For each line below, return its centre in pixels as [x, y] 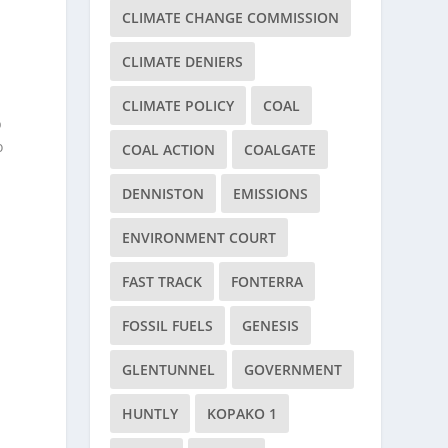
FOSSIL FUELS [168, 325]
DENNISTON [163, 193]
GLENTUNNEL [169, 369]
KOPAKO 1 [242, 413]
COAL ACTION [169, 149]
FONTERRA [267, 281]
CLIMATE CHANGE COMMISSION [231, 17]
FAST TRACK [162, 281]
